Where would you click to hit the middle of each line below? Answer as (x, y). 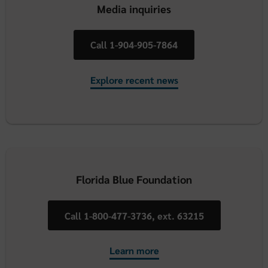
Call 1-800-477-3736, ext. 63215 (134, 215)
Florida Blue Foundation (134, 179)
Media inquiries (134, 8)
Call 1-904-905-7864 (134, 45)
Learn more (134, 251)
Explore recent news (134, 80)
